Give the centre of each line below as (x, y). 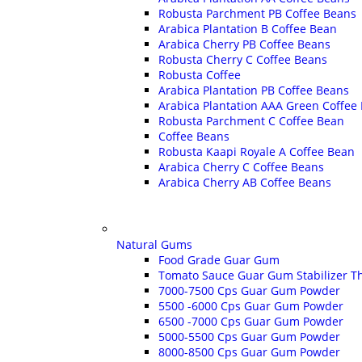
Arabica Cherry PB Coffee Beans (244, 44)
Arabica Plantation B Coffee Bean (248, 28)
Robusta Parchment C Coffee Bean (251, 120)
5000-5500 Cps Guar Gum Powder (249, 336)
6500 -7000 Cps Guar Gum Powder (251, 321)
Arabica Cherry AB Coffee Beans (245, 182)
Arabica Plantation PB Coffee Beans (254, 90)
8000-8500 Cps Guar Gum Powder (249, 351)
